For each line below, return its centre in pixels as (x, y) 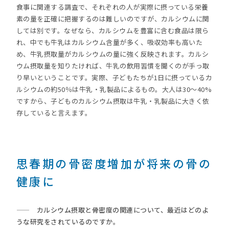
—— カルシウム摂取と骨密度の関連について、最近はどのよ (112, 210)
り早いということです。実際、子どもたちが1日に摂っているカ (114, 77)
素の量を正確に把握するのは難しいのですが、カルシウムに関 (113, 19)
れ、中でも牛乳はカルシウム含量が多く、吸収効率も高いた (109, 42)
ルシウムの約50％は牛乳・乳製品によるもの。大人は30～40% (114, 89)
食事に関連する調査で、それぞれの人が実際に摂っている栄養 (112, 7)
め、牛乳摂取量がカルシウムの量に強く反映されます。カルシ (112, 54)
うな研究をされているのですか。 (68, 222)
